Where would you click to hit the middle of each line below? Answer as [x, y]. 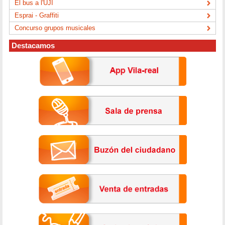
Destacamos [33, 45]
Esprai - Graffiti [37, 15]
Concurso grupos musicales [55, 28]
